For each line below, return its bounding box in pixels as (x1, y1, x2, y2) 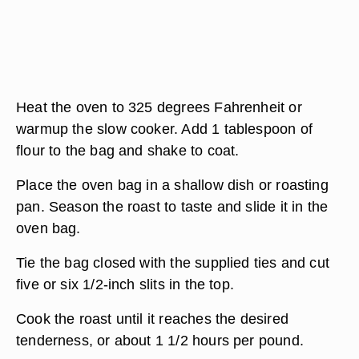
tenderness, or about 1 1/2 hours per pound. (16, 332, 304, 349)
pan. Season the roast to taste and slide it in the (16, 198, 329, 215)
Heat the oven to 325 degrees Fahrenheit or (16, 99, 302, 115)
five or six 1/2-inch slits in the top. (16, 276, 234, 292)
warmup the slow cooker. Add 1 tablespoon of (16, 120, 313, 137)
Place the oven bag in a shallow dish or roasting (16, 176, 329, 193)
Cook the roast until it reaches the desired (16, 310, 288, 327)
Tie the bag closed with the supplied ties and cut (16, 254, 330, 271)
